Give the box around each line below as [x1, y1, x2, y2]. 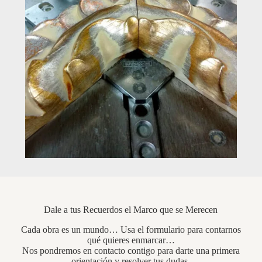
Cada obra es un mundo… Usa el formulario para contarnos [20, 224, 241, 235]
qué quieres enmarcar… [87, 235, 175, 245]
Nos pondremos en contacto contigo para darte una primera [22, 245, 240, 256]
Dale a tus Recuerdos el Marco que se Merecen [44, 204, 218, 215]
